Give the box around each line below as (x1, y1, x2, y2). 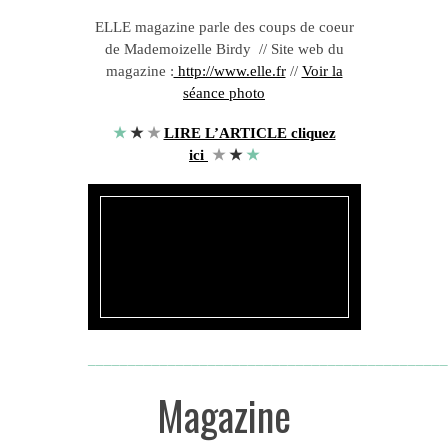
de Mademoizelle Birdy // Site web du (104, 41, 344, 57)
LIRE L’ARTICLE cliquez (163, 125, 336, 141)
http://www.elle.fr (173, 63, 286, 79)
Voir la (301, 63, 343, 79)
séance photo (183, 85, 265, 101)
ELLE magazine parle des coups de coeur (94, 19, 354, 35)
